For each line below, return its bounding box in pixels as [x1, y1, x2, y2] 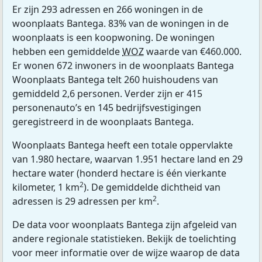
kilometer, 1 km [12, 180, 80, 194]
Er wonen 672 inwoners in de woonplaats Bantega [12, 58, 234, 72]
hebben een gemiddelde [12, 44, 122, 58]
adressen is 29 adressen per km [12, 194, 153, 208]
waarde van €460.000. [144, 44, 242, 58]
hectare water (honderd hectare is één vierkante [12, 166, 226, 180]
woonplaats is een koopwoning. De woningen [12, 30, 215, 44]
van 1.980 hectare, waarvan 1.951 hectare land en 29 [12, 152, 243, 166]
